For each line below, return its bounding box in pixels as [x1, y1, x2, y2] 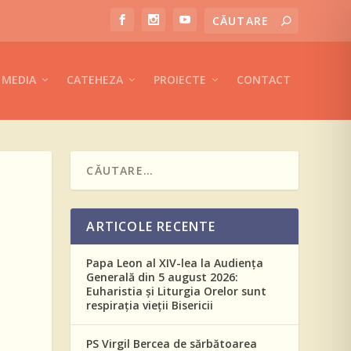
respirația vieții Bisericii [86, 298, 214, 313]
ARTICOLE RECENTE [86, 218, 216, 235]
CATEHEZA [66, 72, 123, 87]
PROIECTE [153, 72, 206, 87]
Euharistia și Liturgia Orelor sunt [86, 284, 267, 299]
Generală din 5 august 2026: [86, 270, 239, 284]
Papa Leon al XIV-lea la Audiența [86, 255, 264, 270]
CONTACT [236, 72, 291, 87]
